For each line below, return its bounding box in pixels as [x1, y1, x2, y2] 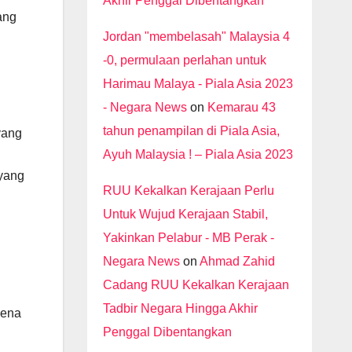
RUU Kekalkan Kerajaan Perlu [102, 183, 274, 197]
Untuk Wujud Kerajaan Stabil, [102, 207, 268, 221]
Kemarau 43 [207, 100, 276, 114]
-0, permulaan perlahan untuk [102, 53, 266, 67]
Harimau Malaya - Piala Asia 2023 [102, 76, 293, 90]
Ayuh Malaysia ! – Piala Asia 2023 [102, 147, 293, 161]
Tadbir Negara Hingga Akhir [102, 301, 258, 315]
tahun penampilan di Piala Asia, [102, 123, 280, 137]
